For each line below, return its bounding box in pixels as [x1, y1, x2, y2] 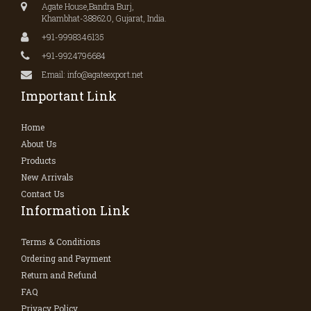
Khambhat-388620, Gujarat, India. [42, 12, 167, 24]
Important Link [21, 87, 117, 104]
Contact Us [21, 187, 65, 199]
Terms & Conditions [21, 235, 101, 247]
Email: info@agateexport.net [42, 68, 143, 80]
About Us [21, 137, 57, 149]
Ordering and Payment [21, 252, 111, 264]
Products [21, 154, 56, 166]
